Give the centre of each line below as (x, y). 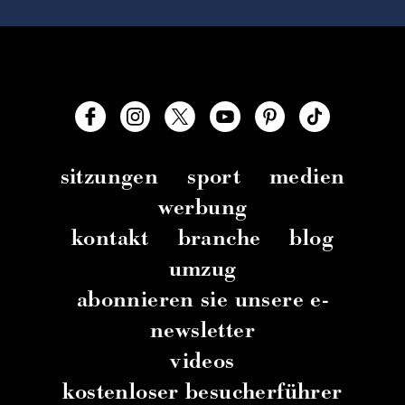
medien (307, 177)
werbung (202, 207)
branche (219, 238)
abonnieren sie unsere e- (202, 300)
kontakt (110, 238)
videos (202, 361)
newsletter (202, 330)
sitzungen (109, 177)
